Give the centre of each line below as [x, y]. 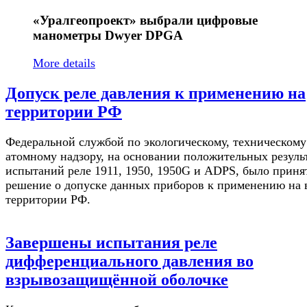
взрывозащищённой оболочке [117, 280]
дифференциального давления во [130, 261]
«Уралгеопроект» [85, 21]
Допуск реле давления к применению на [156, 93]
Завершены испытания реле [111, 243]
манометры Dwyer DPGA [108, 36]
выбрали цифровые [197, 21]
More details [64, 63]
